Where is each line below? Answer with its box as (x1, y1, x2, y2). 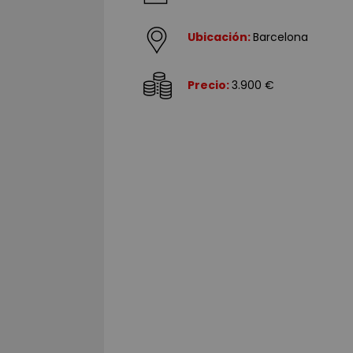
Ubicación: (188, 29, 253, 45)
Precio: (188, 77, 232, 93)
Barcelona (253, 29, 308, 45)
